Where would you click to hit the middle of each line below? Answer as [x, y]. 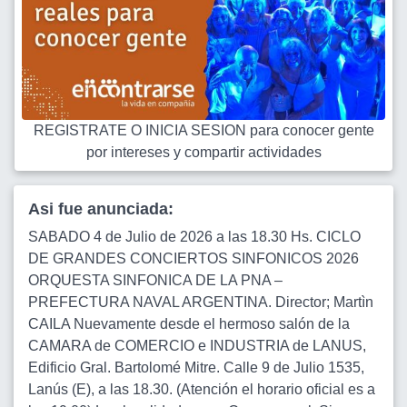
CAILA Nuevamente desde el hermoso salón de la [189, 324]
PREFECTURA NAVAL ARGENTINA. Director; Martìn [201, 302]
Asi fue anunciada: [101, 209]
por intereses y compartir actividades [203, 152]
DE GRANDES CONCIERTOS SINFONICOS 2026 [194, 258]
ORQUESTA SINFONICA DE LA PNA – [155, 280]
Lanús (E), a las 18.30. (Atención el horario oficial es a [202, 389]
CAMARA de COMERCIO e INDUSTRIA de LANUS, [197, 346]
